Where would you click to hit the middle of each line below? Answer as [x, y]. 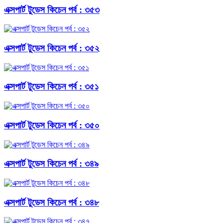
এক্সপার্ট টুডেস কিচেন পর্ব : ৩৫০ [52, 125]
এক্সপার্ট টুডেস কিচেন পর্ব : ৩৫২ [52, 48]
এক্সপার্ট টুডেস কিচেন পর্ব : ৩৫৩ [52, 9]
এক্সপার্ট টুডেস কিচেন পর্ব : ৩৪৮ [52, 202]
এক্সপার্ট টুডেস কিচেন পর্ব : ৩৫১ [51, 87]
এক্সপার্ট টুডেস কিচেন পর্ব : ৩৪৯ [51, 164]
